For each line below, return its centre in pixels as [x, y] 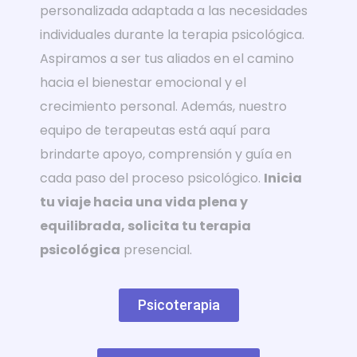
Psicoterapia [178, 304]
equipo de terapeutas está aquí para [155, 130]
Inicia [283, 178]
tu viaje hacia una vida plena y [144, 202]
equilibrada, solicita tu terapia [145, 226]
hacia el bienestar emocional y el [143, 82]
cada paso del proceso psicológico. [152, 178]
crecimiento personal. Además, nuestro [163, 106]
